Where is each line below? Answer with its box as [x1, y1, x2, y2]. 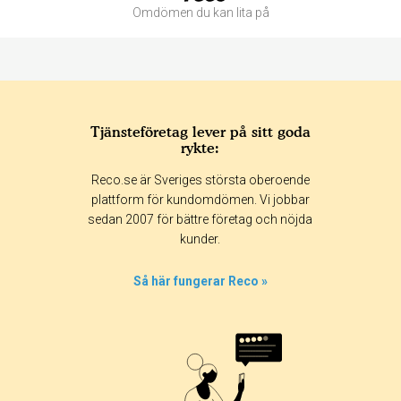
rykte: [181, 139, 220, 157]
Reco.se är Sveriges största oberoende [90, 173, 310, 187]
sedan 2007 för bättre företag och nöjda [88, 212, 313, 226]
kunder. [180, 232, 221, 246]
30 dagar [307, 192, 357, 206]
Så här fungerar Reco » [133, 274, 268, 288]
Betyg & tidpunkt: [21, 160, 158, 179]
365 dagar [128, 192, 185, 206]
